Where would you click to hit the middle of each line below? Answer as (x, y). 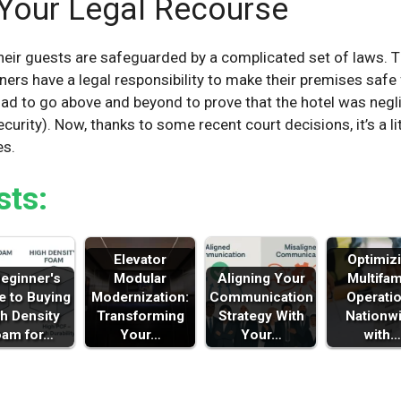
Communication (261, 298)
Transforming (140, 316)
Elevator (140, 260)
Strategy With (261, 316)
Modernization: (140, 298)
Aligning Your (261, 279)
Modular (140, 279)
